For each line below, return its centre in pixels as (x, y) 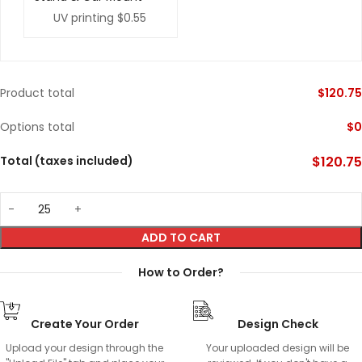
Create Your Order (84, 324)
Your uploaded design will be (278, 348)
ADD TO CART (181, 238)
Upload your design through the (84, 348)
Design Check (278, 324)
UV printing (83, 18)
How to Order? (181, 273)
